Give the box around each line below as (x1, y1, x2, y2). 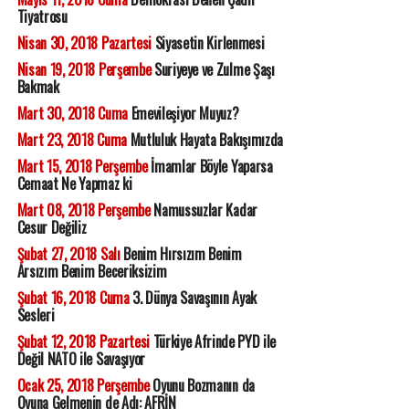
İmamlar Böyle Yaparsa (147, 155, 273, 177)
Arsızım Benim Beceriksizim (16, 260, 167, 282)
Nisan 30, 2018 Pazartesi (16, 32, 152, 54)
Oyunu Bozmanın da (149, 374, 255, 396)
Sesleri (16, 304, 55, 326)
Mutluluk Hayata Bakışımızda (126, 129, 283, 151)
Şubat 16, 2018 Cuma (16, 287, 130, 309)
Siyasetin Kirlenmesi (151, 32, 265, 54)
